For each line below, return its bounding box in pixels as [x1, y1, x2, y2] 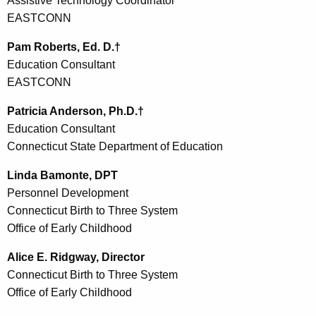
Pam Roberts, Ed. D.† [7, 40, 123, 53]
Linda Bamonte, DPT [7, 169, 118, 181]
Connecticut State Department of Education [7, 140, 226, 152]
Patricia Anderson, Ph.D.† [7, 104, 147, 117]
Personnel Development [7, 186, 128, 199]
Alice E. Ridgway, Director [7, 250, 147, 263]
